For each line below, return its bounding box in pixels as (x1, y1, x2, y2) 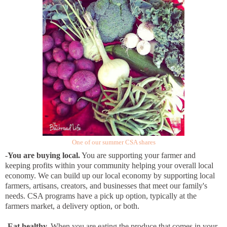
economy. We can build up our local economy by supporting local (5, 171, 215, 180)
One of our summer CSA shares (71, 139, 156, 146)
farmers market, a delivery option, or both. (5, 202, 139, 211)
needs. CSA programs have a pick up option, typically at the (5, 192, 197, 201)
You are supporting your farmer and (80, 151, 196, 160)
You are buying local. (8, 151, 80, 160)
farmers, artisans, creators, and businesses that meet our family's (5, 181, 207, 191)
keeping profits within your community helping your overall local (5, 161, 213, 170)
